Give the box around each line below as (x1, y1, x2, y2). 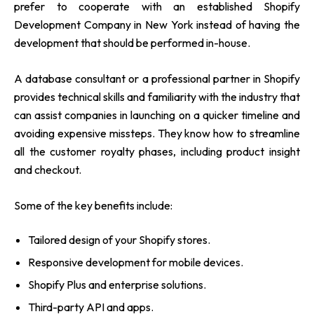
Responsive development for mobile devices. (28, 254, 243, 269)
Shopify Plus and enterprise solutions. (28, 277, 206, 292)
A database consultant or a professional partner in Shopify (14, 71, 300, 86)
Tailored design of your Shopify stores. (28, 232, 210, 247)
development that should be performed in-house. (14, 35, 250, 50)
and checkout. (14, 162, 81, 177)
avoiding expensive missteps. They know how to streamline (14, 125, 300, 140)
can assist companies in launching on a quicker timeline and (14, 107, 300, 122)
